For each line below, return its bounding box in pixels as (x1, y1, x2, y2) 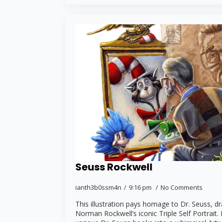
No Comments (161, 182, 203, 192)
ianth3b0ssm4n (75, 182, 121, 192)
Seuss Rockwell (75, 160, 153, 174)
